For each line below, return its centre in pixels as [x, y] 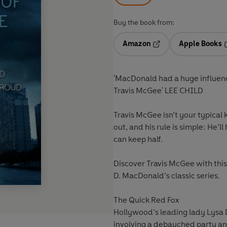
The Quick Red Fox [146, 200]
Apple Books [200, 44]
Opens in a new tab [185, 51]
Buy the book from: [144, 23]
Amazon [137, 44]
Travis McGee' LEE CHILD [159, 91]
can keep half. [138, 139]
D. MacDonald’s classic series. [167, 176]
